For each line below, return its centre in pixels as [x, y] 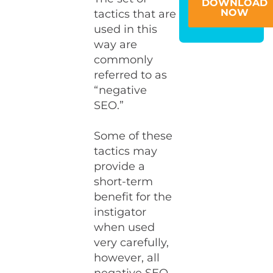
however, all [127, 258]
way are [116, 44]
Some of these [133, 136]
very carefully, [132, 243]
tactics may [126, 151]
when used [125, 227]
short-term [124, 182]
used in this [126, 29]
